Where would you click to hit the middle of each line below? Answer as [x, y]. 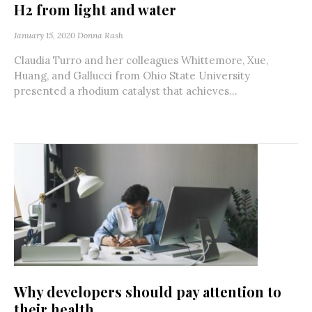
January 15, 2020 [45, 36]
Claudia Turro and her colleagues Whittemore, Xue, [141, 61]
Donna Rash [100, 36]
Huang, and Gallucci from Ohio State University [132, 76]
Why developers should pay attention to [148, 292]
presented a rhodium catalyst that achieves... [126, 91]
